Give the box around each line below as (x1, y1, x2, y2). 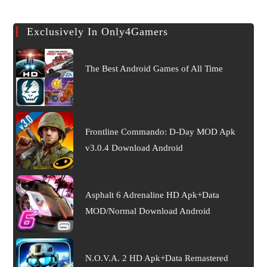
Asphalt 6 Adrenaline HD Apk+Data (85, 190, 219, 200)
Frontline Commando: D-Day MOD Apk (85, 126, 235, 136)
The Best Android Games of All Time (85, 63, 223, 73)
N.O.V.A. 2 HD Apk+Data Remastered (85, 253, 228, 263)
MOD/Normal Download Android (85, 206, 210, 216)
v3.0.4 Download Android (85, 142, 183, 153)
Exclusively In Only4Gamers (27, 25, 169, 38)
